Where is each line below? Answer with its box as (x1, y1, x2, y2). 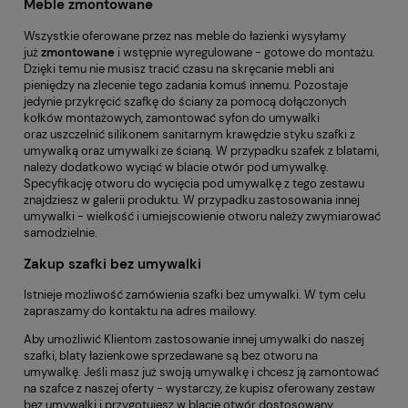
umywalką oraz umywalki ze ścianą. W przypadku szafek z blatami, (24, 142, 379, 158)
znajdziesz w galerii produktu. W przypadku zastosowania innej (24, 191, 360, 208)
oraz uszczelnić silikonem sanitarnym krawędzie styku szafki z (24, 126, 355, 142)
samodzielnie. (24, 224, 97, 240)
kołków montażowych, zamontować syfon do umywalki (24, 109, 320, 126)
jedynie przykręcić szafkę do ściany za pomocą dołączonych (24, 93, 346, 109)
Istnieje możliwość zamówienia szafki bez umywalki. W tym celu (24, 287, 365, 303)
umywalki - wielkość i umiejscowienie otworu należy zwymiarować (24, 208, 381, 224)
